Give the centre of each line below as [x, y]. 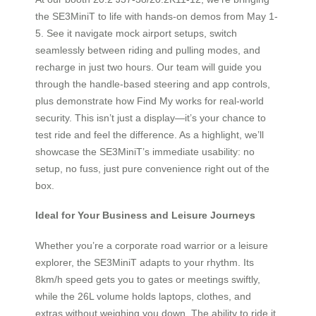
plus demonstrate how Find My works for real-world [150, 101]
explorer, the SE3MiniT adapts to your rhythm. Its [145, 262]
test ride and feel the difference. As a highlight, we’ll [150, 134]
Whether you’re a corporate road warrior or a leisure [152, 245]
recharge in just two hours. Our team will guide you [148, 67]
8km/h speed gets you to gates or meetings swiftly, [148, 279]
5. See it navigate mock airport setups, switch [136, 33]
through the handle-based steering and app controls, [153, 84]
